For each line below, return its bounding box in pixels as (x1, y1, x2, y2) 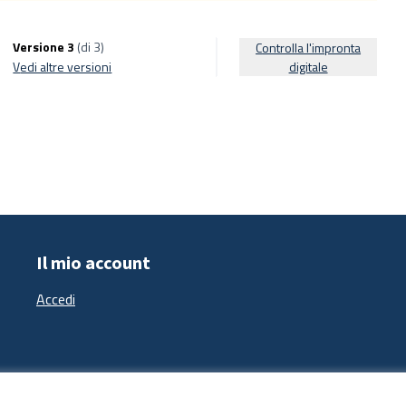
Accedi (36, 288, 75, 310)
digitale (288, 57, 328, 76)
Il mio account (36, 251, 150, 274)
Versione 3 (13, 37, 75, 56)
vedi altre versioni (20, 57, 112, 76)
